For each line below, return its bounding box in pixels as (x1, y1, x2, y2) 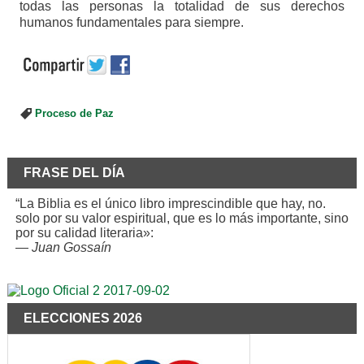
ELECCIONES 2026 (23, 311, 142, 326)
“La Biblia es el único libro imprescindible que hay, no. (15, 197, 326, 211)
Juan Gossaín (31, 240, 111, 255)
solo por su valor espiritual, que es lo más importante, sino (15, 211, 349, 226)
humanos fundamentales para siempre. (19, 15, 244, 30)
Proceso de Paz (34, 108, 114, 120)
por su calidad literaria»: (15, 226, 154, 240)
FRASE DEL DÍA (23, 166, 125, 180)
